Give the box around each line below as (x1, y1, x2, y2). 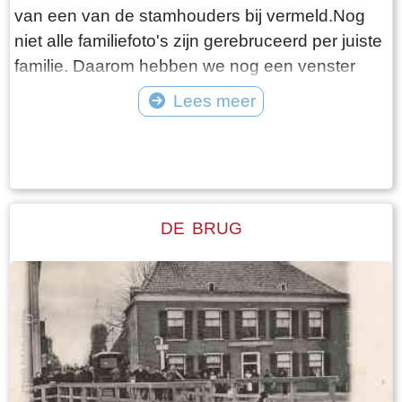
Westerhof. (14, 106, 102, 126)
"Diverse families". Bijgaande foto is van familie (14, 81, 373, 100)
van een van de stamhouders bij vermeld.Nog (14, 5, 365, 25)
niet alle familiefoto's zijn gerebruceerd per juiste (14, 31, 382, 50)
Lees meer (172, 91, 256, 110)
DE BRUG (160, 219, 242, 239)
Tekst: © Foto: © (162, 121, 240, 133)
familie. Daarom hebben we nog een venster (14, 56, 355, 75)
